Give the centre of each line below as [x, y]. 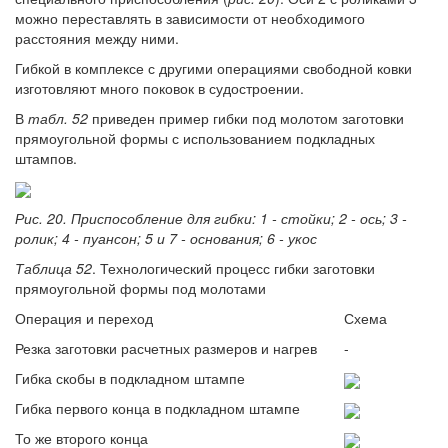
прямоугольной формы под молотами [140, 288]
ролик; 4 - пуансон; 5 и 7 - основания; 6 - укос [166, 238]
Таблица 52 [53, 268]
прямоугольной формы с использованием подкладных [195, 138]
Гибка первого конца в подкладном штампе [157, 408]
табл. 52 [58, 118]
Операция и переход [84, 318]
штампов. [46, 158]
